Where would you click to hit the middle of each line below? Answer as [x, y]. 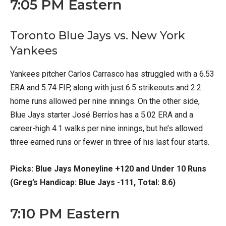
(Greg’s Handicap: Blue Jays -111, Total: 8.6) [93, 183]
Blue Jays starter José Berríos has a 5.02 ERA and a [102, 115]
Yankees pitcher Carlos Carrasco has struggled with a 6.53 [112, 74]
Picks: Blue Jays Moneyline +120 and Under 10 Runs [108, 169]
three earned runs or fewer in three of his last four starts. [110, 142]
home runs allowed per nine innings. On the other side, [105, 101]
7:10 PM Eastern [65, 214]
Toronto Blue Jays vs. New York [98, 36]
